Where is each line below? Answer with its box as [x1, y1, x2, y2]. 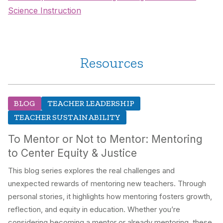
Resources [80, 54, 143, 72]
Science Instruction [8, 5, 81, 16]
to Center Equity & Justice [8, 147, 137, 160]
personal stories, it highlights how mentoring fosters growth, [8, 192, 212, 202]
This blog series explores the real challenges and [8, 166, 175, 176]
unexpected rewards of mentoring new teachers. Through [8, 179, 206, 189]
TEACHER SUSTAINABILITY [14, 112, 120, 122]
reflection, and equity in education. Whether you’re [8, 205, 180, 215]
